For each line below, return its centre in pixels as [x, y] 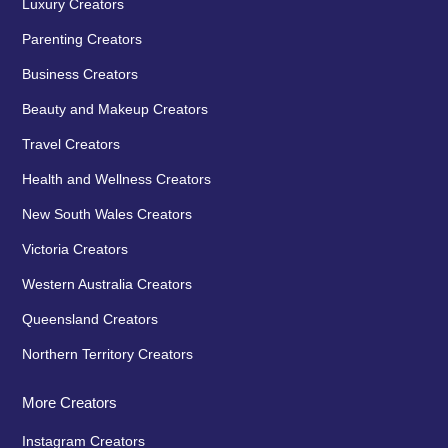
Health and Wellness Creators [117, 178]
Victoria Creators [75, 248]
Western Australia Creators [107, 283]
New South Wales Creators [107, 213]
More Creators [70, 402]
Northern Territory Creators [108, 353]
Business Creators [80, 73]
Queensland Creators [90, 318]
